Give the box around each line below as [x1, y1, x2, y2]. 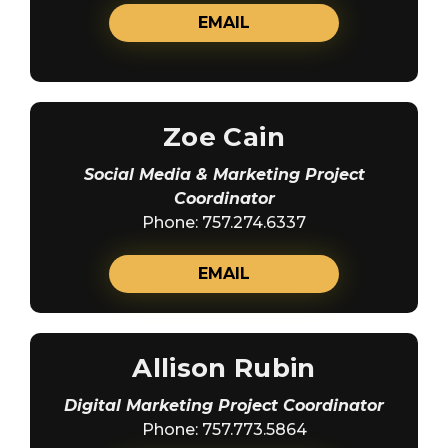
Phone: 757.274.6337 [142, 212, 306, 232]
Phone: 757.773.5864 [141, 419, 307, 439]
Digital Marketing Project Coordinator [64, 395, 384, 415]
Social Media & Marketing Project [83, 164, 365, 184]
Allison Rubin [132, 351, 316, 384]
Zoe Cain [163, 120, 285, 153]
